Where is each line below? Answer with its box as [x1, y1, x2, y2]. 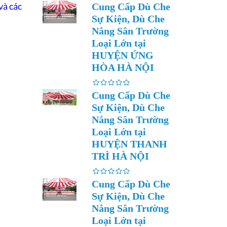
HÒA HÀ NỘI [92, 62, 154, 73]
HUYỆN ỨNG [92, 50, 154, 61]
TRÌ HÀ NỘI [92, 150, 149, 162]
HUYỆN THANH [92, 138, 167, 149]
